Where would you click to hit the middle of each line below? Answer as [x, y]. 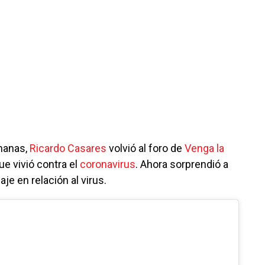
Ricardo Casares [68, 148]
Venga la [204, 148]
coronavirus [108, 164]
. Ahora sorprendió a [182, 164]
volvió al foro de [146, 148]
